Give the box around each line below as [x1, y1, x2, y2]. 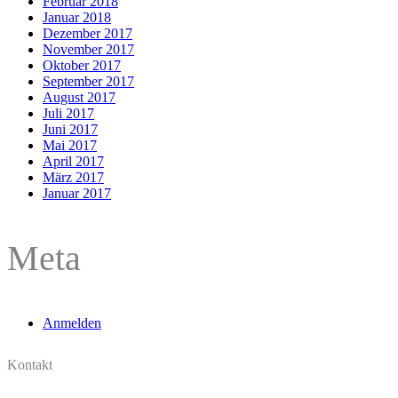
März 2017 [43, 169, 104, 185]
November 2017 [43, 41, 134, 57]
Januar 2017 [43, 185, 111, 201]
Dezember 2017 [43, 25, 132, 41]
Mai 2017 [43, 137, 97, 153]
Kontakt [7, 356, 52, 372]
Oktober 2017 [43, 57, 121, 73]
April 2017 [43, 153, 104, 169]
